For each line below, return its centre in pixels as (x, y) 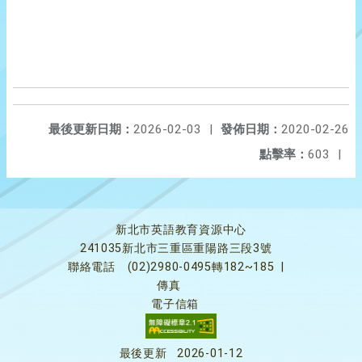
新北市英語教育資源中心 (181, 230)
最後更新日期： (91, 129)
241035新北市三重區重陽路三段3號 (176, 248)
